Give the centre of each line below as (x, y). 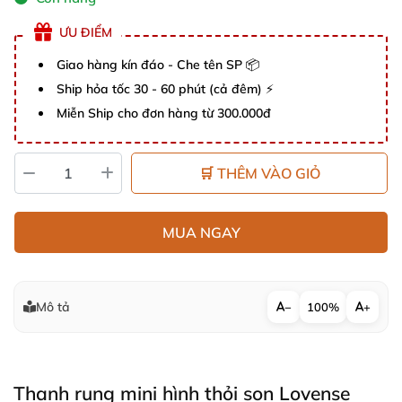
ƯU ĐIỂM (86, 32)
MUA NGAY (201, 232)
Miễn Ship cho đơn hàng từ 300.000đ (164, 113)
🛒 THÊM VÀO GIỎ (259, 173)
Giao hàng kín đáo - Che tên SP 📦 (158, 65)
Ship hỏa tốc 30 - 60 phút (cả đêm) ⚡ (165, 89)
